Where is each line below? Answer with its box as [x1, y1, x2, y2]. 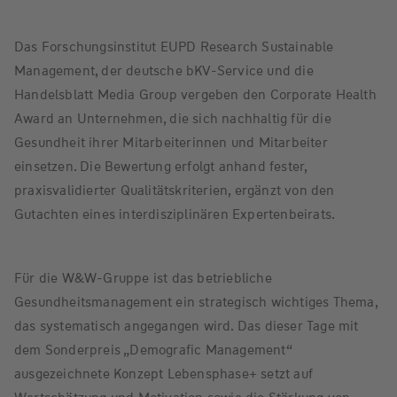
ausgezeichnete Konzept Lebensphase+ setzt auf [14, 364, 314, 383]
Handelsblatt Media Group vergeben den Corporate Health [14, 85, 377, 104]
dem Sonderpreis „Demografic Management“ [14, 340, 292, 359]
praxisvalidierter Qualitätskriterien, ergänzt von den [14, 181, 335, 199]
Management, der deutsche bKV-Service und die [14, 61, 314, 80]
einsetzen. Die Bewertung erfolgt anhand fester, [14, 157, 307, 175]
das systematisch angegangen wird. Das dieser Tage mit [14, 316, 359, 335]
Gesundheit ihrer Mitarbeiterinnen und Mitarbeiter [14, 133, 328, 152]
